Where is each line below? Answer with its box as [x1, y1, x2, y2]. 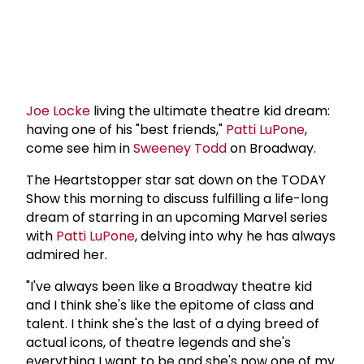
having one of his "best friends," [26, 119, 226, 139]
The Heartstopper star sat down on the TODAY [26, 170, 326, 189]
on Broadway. [227, 138, 316, 158]
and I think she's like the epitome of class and [26, 295, 314, 314]
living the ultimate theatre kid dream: [90, 101, 330, 120]
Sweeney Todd [133, 138, 227, 158]
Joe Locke [26, 101, 90, 120]
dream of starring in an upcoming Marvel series [26, 207, 327, 227]
